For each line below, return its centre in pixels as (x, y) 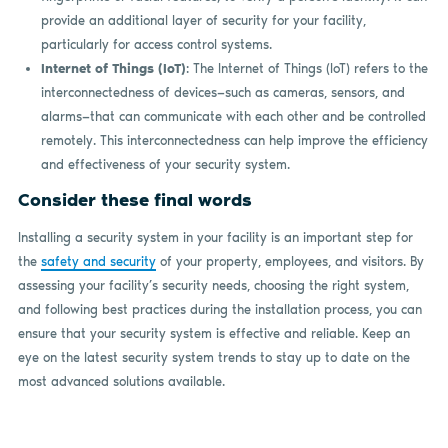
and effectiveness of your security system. (165, 164)
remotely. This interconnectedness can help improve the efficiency (234, 140)
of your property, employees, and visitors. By (289, 261)
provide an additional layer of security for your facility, (203, 20)
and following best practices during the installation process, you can (219, 309)
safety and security (98, 261)
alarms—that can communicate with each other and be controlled (233, 116)
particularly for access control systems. (156, 44)
